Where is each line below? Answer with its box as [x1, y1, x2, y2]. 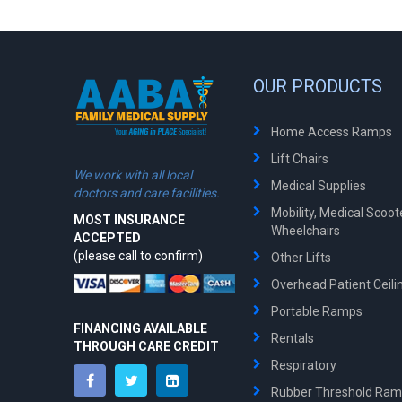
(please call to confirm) [74, 249, 203, 263]
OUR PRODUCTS [253, 75, 382, 97]
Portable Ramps [271, 304, 363, 319]
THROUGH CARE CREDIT [74, 338, 219, 354]
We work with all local [74, 168, 192, 182]
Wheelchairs [271, 223, 340, 238]
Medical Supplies [271, 179, 366, 193]
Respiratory [271, 358, 336, 372]
